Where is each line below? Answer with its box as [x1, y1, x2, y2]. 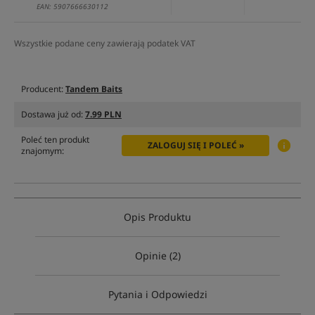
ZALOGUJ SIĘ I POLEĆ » [147, 139, 244, 152]
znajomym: [21, 145, 64, 157]
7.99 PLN [85, 108, 122, 121]
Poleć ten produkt [21, 134, 89, 146]
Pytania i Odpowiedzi [108, 288, 207, 302]
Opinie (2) [134, 249, 181, 263]
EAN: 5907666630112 [37, 1, 108, 12]
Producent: [21, 83, 65, 96]
